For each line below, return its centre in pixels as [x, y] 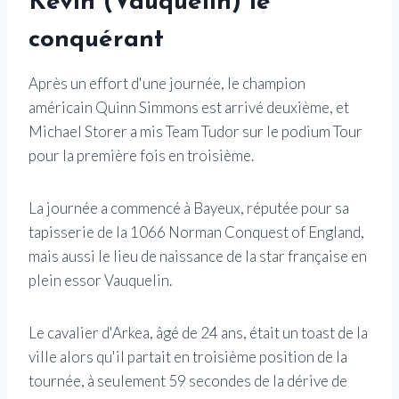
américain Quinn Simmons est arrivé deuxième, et [189, 107]
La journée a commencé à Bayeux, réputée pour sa [189, 208]
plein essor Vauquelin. [100, 280]
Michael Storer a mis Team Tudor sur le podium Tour [195, 131]
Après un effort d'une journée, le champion [167, 83]
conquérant [96, 40]
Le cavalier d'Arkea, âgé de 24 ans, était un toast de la [198, 332]
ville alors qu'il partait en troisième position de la [188, 356]
